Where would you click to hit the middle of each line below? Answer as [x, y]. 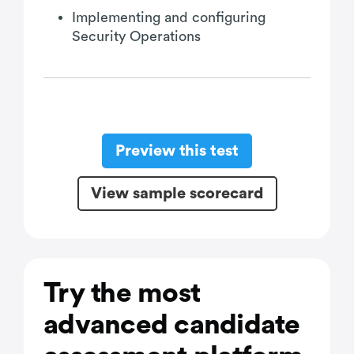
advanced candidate [172, 326]
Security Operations [136, 36]
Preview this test [177, 151]
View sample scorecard [177, 193]
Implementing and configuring [169, 17]
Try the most [122, 294]
